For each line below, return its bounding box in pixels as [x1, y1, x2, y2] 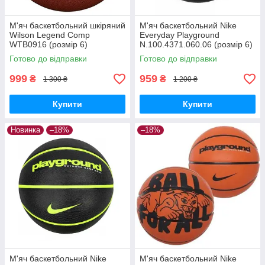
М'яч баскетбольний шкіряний [9, 21, 125, 31]
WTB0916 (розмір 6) [9, 40, 88, 50]
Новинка [11, 125, 40, 135]
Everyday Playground [140, 30, 219, 40]
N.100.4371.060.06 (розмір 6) [140, 40, 253, 50]
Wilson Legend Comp [9, 30, 90, 40]
